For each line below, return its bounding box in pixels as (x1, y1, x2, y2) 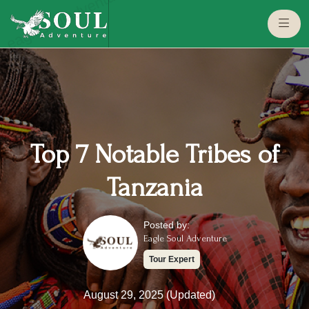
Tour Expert (148, 255, 195, 264)
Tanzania (106, 172, 203, 203)
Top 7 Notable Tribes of (30, 139, 279, 170)
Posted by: (143, 219, 190, 230)
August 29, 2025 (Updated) (83, 289, 215, 301)
